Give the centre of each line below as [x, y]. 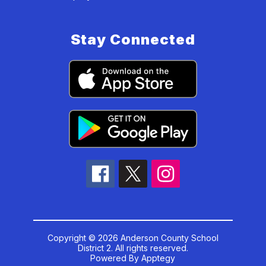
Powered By [116, 258]
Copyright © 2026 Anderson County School [133, 238]
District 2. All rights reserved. [133, 248]
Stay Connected [133, 39]
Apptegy [159, 258]
